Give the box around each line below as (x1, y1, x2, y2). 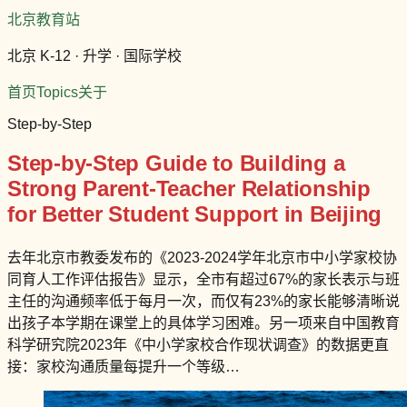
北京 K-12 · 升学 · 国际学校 (7, 48, 182, 64)
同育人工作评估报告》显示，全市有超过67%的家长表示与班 (7, 271, 400, 287)
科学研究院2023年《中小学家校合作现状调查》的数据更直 (7, 336, 389, 352)
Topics (36, 84, 78, 100)
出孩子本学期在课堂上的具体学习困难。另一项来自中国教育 (7, 314, 400, 331)
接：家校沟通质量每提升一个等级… (7, 358, 240, 374)
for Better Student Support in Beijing (7, 201, 382, 226)
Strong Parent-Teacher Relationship (7, 175, 371, 201)
